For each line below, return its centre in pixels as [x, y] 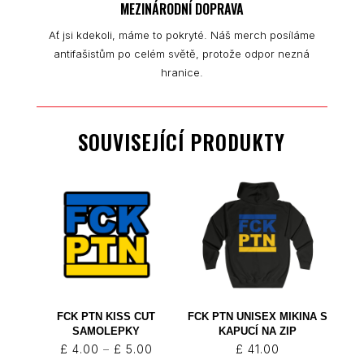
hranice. [182, 72]
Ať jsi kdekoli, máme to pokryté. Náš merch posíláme [182, 35]
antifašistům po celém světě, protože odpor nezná [182, 53]
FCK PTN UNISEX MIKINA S [258, 317]
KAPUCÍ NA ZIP [258, 331]
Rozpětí [175, 349]
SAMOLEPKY [106, 331]
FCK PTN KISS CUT [106, 317]
